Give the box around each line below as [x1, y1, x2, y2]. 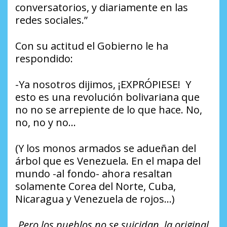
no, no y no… [15, 115, 76, 129]
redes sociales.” [15, 13, 88, 27]
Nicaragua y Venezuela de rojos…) [15, 192, 175, 206]
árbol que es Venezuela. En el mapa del [15, 154, 201, 168]
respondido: [15, 51, 73, 65]
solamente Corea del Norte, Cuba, [15, 179, 176, 193]
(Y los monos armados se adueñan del [15, 141, 196, 155]
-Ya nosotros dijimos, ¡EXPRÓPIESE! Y [15, 77, 191, 91]
